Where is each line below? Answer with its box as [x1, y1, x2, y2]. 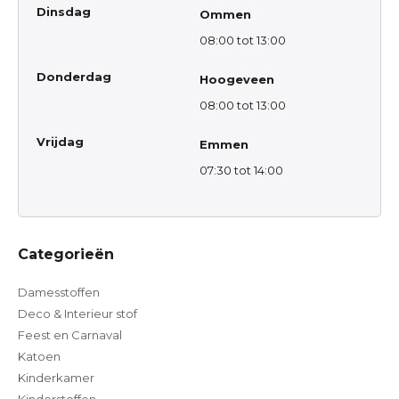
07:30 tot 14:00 [199, 163, 283, 178]
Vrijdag [37, 134, 84, 150]
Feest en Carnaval [18, 328, 122, 343]
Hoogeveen [199, 72, 274, 87]
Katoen [18, 349, 61, 364]
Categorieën [18, 246, 114, 264]
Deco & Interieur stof [18, 306, 137, 322]
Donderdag [37, 69, 111, 85]
